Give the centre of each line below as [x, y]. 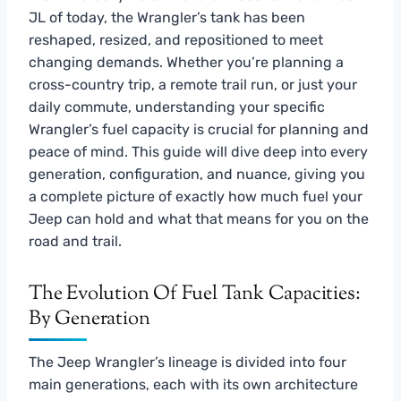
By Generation [90, 319]
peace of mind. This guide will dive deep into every [198, 151]
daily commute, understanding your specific [177, 107]
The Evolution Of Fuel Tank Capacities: [195, 294]
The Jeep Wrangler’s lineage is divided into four [188, 362]
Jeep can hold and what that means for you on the [199, 218]
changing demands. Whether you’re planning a [186, 62]
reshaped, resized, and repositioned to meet [176, 39]
